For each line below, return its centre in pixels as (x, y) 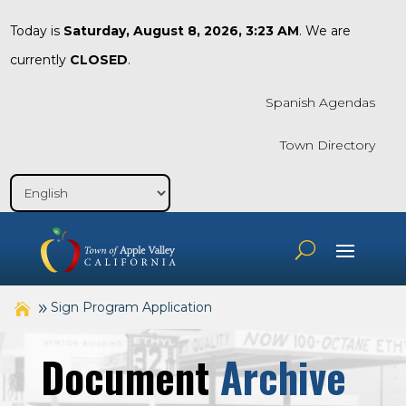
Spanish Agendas (320, 102)
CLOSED (98, 60)
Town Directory (328, 145)
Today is (36, 31)
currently (39, 60)
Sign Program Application (131, 308)
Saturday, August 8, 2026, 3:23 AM (181, 31)
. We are (324, 31)
